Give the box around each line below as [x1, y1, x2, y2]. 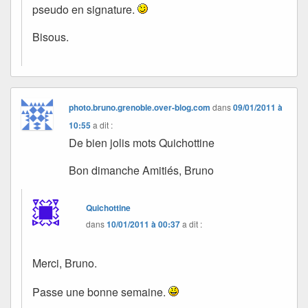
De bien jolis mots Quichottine [69, 135, 215, 151]
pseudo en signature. [32, 1, 137, 18]
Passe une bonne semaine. [32, 284, 168, 300]
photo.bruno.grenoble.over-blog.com [69, 101, 211, 114]
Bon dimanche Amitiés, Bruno [69, 162, 214, 179]
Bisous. [32, 29, 69, 45]
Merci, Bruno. [32, 255, 97, 272]
